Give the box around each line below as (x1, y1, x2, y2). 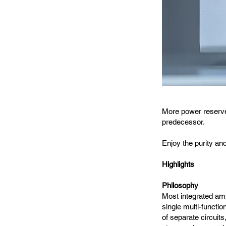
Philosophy (162, 181, 198, 190)
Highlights (162, 160, 194, 168)
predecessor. (162, 118, 205, 126)
